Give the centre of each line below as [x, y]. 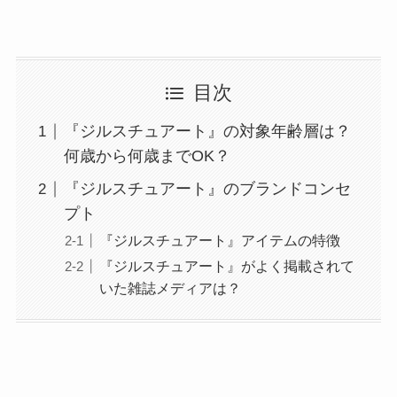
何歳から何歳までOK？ [147, 156]
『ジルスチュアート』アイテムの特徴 [219, 241]
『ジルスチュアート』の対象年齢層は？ [207, 132]
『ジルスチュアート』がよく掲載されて [226, 266]
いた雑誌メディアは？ [170, 288]
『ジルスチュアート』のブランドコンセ [207, 189]
